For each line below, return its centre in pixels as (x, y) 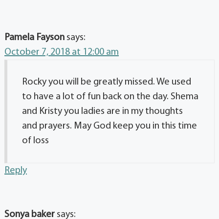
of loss (35, 141)
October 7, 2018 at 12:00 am (62, 53)
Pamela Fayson (34, 38)
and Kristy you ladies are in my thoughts (102, 112)
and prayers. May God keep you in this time (109, 126)
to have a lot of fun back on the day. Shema (110, 97)
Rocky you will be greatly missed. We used (107, 82)
